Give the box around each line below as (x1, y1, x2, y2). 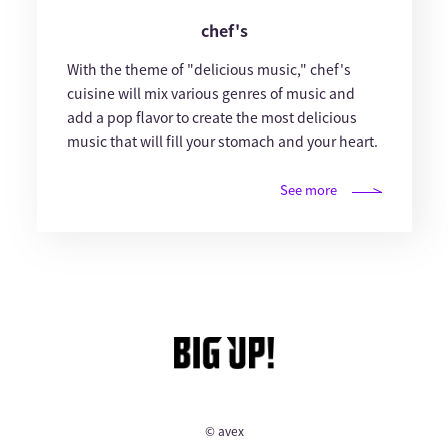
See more (279, 180, 337, 200)
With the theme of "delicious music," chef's (66, 59, 351, 80)
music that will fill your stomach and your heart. (66, 131, 378, 152)
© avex (204, 421, 244, 440)
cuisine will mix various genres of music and (66, 83, 355, 104)
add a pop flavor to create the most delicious (66, 107, 357, 128)
